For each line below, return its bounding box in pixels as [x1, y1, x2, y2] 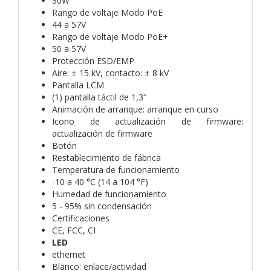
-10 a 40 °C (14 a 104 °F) [52, 175, 148, 188]
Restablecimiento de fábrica [52, 151, 161, 163]
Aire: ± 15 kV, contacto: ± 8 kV [52, 67, 169, 79]
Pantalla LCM [52, 79, 106, 91]
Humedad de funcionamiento [52, 188, 169, 200]
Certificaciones [52, 212, 112, 224]
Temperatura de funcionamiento [52, 163, 182, 175]
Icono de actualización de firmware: [52, 115, 243, 127]
